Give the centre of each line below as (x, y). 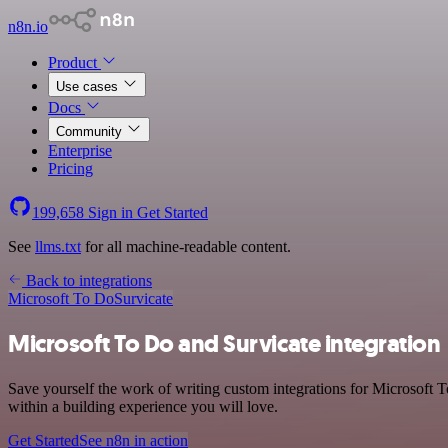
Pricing (70, 168)
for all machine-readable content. (186, 246)
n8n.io (28, 26)
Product (74, 62)
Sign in (110, 212)
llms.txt (58, 246)
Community (91, 131)
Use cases (89, 86)
